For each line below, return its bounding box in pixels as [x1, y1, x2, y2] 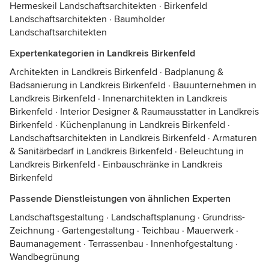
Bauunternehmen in [173, 79, 256, 91]
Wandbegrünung [10, 251, 79, 263]
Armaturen [213, 132, 257, 144]
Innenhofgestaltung [151, 238, 233, 250]
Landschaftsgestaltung [10, 211, 104, 223]
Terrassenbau [88, 238, 144, 250]
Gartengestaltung [62, 225, 134, 237]
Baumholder [114, 13, 165, 25]
